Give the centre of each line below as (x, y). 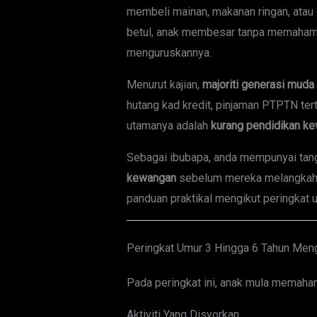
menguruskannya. (169, 53)
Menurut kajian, (164, 85)
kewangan (151, 178)
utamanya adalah (168, 126)
